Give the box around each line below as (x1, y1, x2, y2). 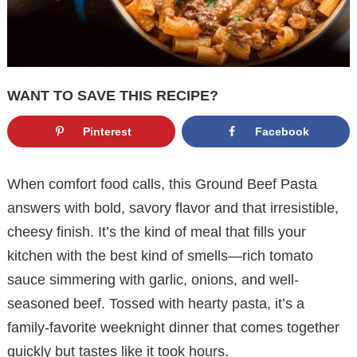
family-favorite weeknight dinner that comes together (7, 320, 339, 336)
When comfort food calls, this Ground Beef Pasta (7, 176, 317, 193)
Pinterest (82, 124, 131, 138)
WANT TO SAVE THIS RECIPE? (7, 87, 218, 104)
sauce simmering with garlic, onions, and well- (7, 272, 299, 288)
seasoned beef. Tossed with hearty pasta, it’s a (7, 296, 304, 312)
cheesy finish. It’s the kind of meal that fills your (7, 224, 306, 241)
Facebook (254, 124, 309, 138)
